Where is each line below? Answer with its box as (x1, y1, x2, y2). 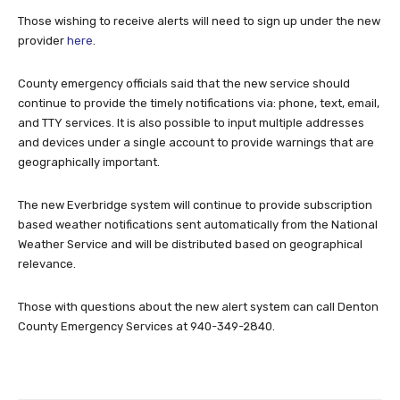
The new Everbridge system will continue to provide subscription (18, 198, 372, 212)
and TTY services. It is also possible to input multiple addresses (18, 116, 364, 130)
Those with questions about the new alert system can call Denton (18, 300, 379, 314)
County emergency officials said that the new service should (18, 77, 350, 91)
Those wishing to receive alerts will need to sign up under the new (18, 14, 380, 29)
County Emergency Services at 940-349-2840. (18, 320, 275, 334)
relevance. (18, 257, 76, 271)
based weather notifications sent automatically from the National (18, 218, 378, 232)
